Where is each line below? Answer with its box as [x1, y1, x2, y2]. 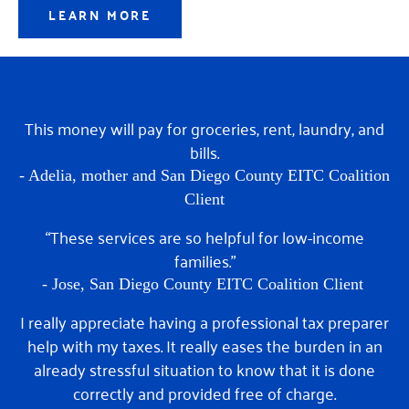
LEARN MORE [48, 2, 152, 26]
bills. [190, 136, 219, 166]
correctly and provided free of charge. [73, 377, 336, 407]
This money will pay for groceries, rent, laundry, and [25, 112, 384, 142]
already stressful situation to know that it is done [34, 353, 375, 383]
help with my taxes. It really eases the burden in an [26, 330, 383, 360]
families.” [173, 245, 236, 275]
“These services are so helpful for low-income [45, 221, 364, 251]
